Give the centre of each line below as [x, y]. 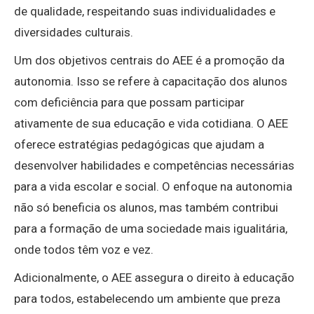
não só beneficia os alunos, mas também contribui [146, 208]
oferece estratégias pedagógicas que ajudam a [139, 145]
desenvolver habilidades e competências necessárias [154, 166]
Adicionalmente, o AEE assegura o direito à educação [154, 278]
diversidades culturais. [74, 33]
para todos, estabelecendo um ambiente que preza [147, 299]
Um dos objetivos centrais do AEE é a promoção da [149, 61]
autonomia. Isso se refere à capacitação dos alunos [151, 82]
